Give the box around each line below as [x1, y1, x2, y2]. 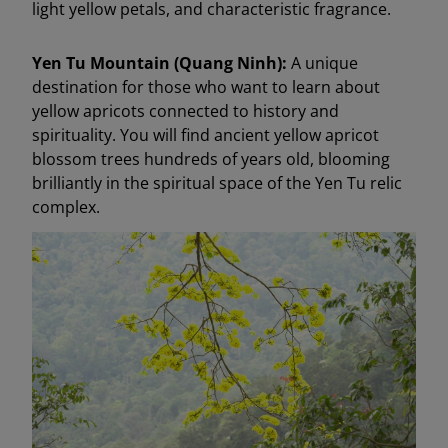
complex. [32, 195, 100, 218]
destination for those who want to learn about [32, 75, 380, 98]
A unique [291, 51, 358, 74]
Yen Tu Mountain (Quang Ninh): [32, 51, 291, 74]
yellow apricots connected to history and [32, 99, 339, 122]
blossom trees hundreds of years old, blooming [32, 147, 390, 170]
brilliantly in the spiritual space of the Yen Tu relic [32, 171, 402, 194]
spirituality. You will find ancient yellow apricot [32, 123, 379, 146]
